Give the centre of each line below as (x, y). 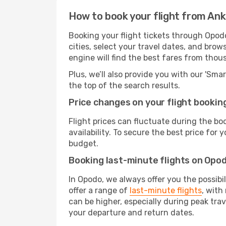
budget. (83, 144)
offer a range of (99, 190)
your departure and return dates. (131, 213)
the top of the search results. (124, 86)
